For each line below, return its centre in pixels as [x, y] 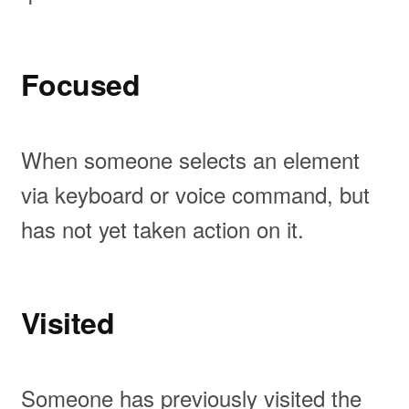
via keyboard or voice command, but [195, 194]
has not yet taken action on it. [162, 228]
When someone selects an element [190, 159]
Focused [80, 84]
